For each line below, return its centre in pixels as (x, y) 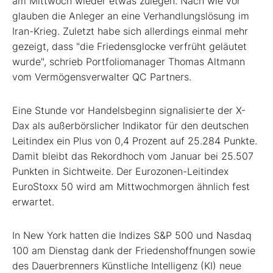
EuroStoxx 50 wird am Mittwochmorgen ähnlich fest (131, 186)
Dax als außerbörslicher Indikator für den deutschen (130, 125)
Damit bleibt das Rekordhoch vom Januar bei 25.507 (133, 156)
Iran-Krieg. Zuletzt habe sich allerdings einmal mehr (130, 31)
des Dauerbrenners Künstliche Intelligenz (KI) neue (127, 265)
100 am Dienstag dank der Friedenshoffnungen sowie (134, 250)
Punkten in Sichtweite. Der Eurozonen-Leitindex (120, 171)
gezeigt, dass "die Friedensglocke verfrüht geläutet (129, 46)
